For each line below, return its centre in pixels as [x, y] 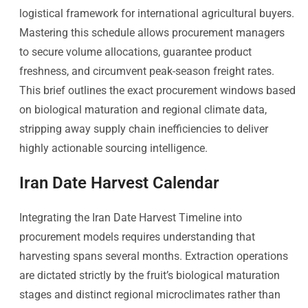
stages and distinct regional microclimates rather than [150, 294]
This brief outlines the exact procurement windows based [157, 90]
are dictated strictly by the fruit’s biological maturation [150, 275]
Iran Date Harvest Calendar [119, 183]
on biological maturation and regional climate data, [143, 109]
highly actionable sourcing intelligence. [113, 148]
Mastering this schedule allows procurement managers [152, 32]
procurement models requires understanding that [137, 236]
